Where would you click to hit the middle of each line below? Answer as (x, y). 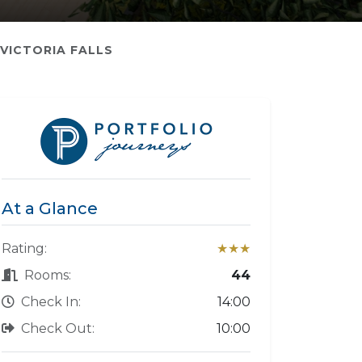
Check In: (51, 301)
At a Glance (50, 208)
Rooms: (48, 275)
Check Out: (58, 328)
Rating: (24, 248)
